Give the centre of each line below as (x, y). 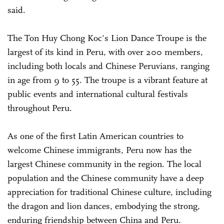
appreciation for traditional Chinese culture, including (109, 192)
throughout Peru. (41, 108)
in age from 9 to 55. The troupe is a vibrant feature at (107, 80)
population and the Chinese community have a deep (106, 178)
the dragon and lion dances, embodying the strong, (104, 206)
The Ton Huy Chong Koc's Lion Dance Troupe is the (107, 38)
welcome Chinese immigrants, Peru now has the (99, 150)
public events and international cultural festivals (98, 94)
